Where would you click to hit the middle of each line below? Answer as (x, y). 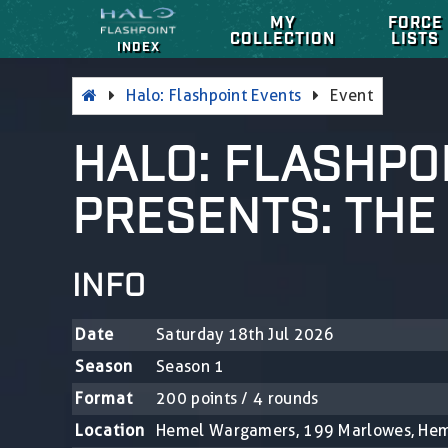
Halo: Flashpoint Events (214, 95)
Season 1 (190, 366)
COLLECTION (282, 37)
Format (104, 398)
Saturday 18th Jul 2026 (245, 334)
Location (110, 430)
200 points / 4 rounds (237, 398)
